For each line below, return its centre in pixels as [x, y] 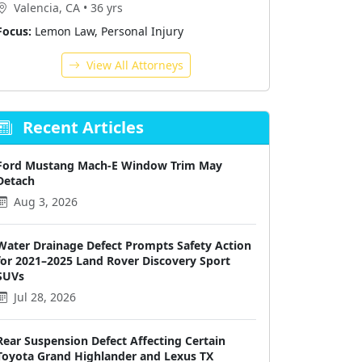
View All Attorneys [133, 65]
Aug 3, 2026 [44, 202]
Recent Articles [81, 127]
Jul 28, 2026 [43, 297]
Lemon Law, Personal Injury [107, 31]
